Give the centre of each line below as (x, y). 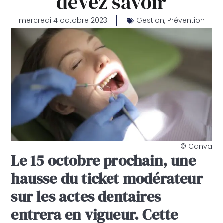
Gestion (150, 20)
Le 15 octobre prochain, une (103, 161)
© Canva (196, 147)
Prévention (186, 20)
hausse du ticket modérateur (107, 179)
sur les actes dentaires (86, 197)
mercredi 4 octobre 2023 (63, 20)
